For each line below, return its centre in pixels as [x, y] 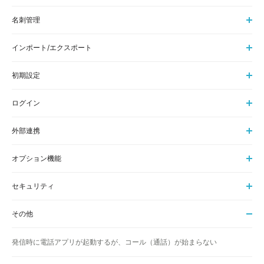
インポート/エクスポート [52, 47]
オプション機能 [37, 158]
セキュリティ [33, 186]
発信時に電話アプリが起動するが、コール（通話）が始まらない [114, 242]
